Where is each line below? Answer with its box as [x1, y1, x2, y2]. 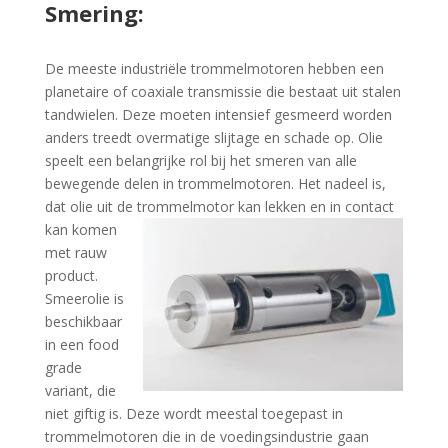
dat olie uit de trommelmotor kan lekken [44, 197, 306, 216]
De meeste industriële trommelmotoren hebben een [44, 59, 384, 78]
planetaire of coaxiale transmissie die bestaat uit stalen [44, 82, 401, 101]
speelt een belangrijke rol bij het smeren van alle [44, 151, 357, 170]
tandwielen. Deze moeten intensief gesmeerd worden [44, 105, 392, 124]
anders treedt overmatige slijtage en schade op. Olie [44, 128, 383, 147]
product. [44, 266, 98, 285]
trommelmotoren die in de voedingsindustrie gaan [44, 427, 369, 446]
